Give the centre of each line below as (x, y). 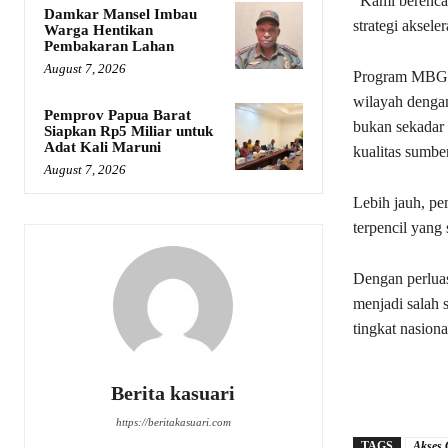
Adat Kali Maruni (102, 146)
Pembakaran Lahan (109, 45)
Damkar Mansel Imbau (120, 13)
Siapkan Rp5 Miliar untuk (128, 130)
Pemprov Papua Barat (117, 114)
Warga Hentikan (98, 29)
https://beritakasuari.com (173, 421)
